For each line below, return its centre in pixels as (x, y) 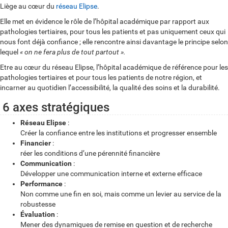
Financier (36, 143)
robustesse (38, 204)
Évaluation (38, 215)
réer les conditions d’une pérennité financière (90, 153)
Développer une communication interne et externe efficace (111, 174)
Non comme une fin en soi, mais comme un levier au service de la (121, 194)
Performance (42, 184)
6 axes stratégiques (56, 108)
